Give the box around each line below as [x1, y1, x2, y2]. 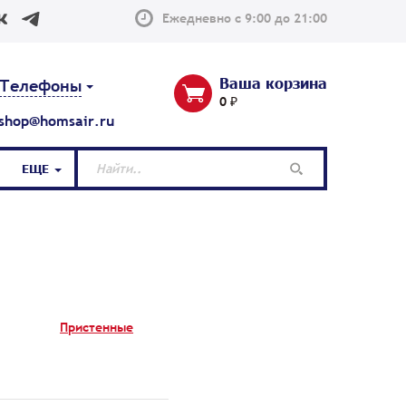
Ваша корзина [219, 73, 327, 92]
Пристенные [60, 318, 134, 335]
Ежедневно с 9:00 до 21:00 [162, 10, 327, 26]
